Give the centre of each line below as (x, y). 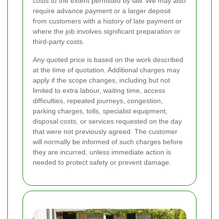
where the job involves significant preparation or (107, 31)
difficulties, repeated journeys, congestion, (98, 100)
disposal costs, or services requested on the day (107, 121)
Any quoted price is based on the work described (108, 59)
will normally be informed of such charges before (108, 142)
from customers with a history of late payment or (107, 21)
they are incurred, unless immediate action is (102, 152)
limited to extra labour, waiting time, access (99, 90)
